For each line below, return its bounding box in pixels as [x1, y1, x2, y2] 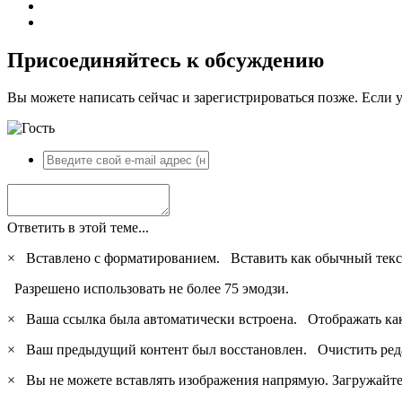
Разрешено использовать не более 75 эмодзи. [7, 281, 289, 297]
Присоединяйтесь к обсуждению [7, 48, 324, 72]
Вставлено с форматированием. [19, 250, 231, 267]
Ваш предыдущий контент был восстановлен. [19, 342, 318, 358]
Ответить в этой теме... [7, 220, 149, 236]
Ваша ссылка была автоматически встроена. [19, 311, 308, 328]
